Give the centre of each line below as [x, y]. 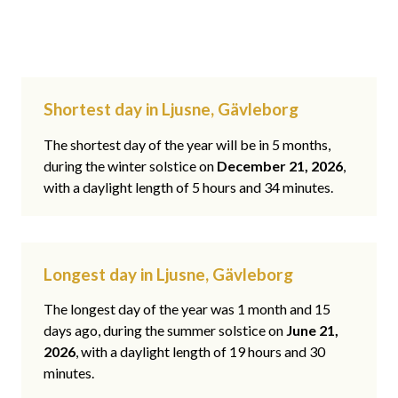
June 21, [312, 330]
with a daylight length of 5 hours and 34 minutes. [188, 187]
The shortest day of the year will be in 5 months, [187, 144]
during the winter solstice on [130, 165]
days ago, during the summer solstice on [165, 330]
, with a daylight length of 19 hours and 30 [200, 352]
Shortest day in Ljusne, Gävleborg [171, 109]
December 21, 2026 [280, 165]
